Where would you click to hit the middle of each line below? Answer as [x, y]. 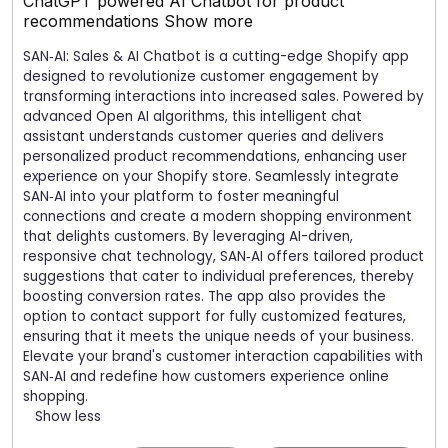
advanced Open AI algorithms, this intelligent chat [192, 116]
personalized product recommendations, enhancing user [215, 156]
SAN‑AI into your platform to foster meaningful [181, 196]
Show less [68, 416]
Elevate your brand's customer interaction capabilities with [223, 356]
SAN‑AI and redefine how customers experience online [206, 376]
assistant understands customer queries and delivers [203, 136]
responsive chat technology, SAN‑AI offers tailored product [223, 256]
